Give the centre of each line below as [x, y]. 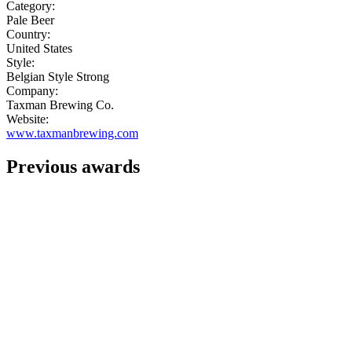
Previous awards [73, 167]
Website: [27, 119]
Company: [32, 91]
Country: [28, 35]
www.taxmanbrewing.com [72, 134]
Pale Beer [30, 20]
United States [39, 49]
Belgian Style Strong [58, 77]
